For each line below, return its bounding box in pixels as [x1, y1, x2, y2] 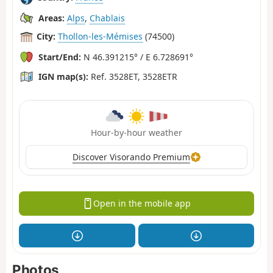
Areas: [38, 12, 65, 24]
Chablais [90, 12, 125, 24]
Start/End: [38, 51, 81, 63]
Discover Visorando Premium [72, 151, 190, 163]
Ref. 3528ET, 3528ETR [88, 70, 177, 82]
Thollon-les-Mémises [58, 30, 143, 43]
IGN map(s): [38, 70, 88, 82]
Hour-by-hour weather [91, 126, 182, 138]
